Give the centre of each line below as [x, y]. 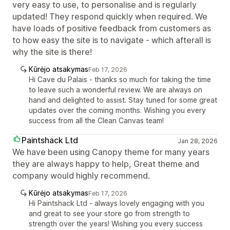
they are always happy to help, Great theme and [106, 164]
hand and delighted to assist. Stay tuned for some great [123, 100]
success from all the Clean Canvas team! [96, 120]
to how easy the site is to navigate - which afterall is [112, 40]
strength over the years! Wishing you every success [116, 223]
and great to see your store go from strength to [109, 213]
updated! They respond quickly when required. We [110, 16]
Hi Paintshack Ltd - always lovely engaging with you [117, 203]
